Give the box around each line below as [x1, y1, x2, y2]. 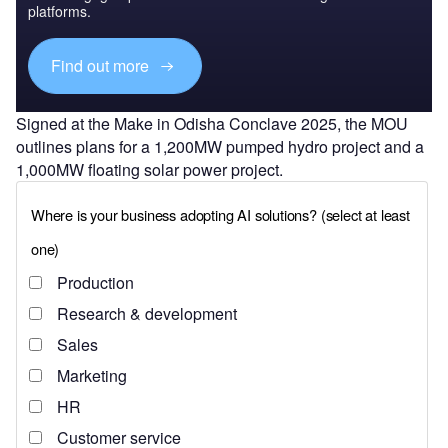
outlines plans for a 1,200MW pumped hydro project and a [16, 134, 424, 158]
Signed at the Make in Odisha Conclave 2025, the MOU [16, 111, 408, 135]
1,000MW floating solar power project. [16, 157, 291, 181]
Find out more [51, 54, 154, 78]
